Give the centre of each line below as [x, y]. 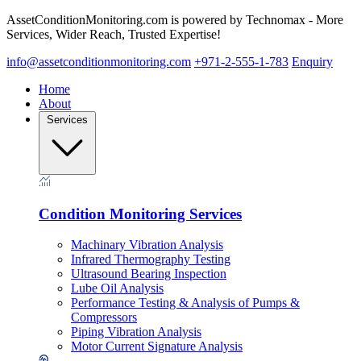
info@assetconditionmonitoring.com [99, 62]
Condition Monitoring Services [140, 214]
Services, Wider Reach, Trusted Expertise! [114, 34]
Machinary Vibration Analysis [147, 245]
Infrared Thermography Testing [151, 259]
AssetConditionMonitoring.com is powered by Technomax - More [175, 20]
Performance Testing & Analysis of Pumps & [185, 303]
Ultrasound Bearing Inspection [149, 274]
